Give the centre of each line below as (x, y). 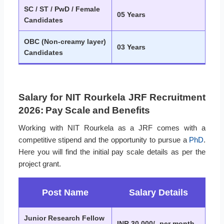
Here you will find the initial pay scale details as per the (112, 151)
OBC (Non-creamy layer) (65, 41)
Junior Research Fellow (64, 218)
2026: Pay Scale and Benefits (84, 110)
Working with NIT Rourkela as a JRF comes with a (112, 127)
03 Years (131, 47)
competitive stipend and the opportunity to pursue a (104, 139)
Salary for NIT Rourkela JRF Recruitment (112, 97)
